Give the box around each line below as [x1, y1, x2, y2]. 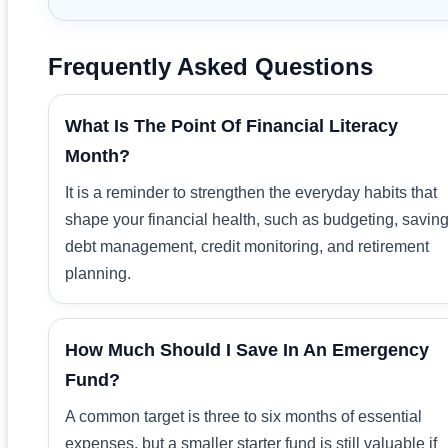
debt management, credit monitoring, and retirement [65, 237, 429, 255]
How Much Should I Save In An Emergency [65, 339, 429, 360]
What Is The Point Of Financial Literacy [65, 115, 398, 136]
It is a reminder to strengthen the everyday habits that [65, 183, 437, 201]
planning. [65, 264, 131, 282]
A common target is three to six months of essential [65, 407, 422, 425]
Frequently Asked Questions [48, 52, 373, 80]
